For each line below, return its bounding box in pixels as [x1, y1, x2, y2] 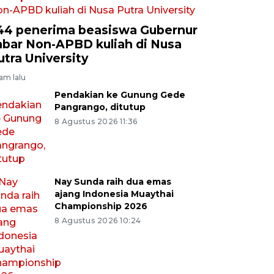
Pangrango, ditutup [54, 102, 146, 113]
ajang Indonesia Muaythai [54, 188, 174, 199]
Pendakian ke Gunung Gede [54, 89, 185, 100]
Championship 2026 [54, 201, 147, 212]
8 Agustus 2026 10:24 [54, 216, 141, 225]
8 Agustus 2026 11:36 [54, 117, 138, 126]
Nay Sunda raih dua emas [54, 176, 171, 187]
